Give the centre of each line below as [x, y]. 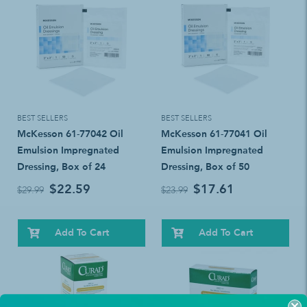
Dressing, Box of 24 [61, 167]
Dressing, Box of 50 [205, 167]
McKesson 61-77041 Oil [214, 134]
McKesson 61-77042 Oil [70, 134]
